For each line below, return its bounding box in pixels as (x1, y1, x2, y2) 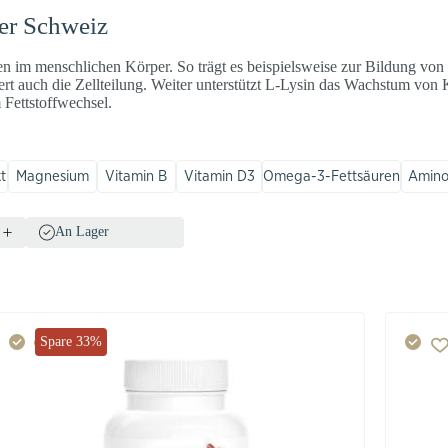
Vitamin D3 (183, 167, 255, 185)
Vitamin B (105, 167, 168, 185)
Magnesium (16, 167, 90, 185)
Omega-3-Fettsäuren (263, 167, 401, 185)
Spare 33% (39, 333, 102, 349)
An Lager (55, 224, 109, 239)
